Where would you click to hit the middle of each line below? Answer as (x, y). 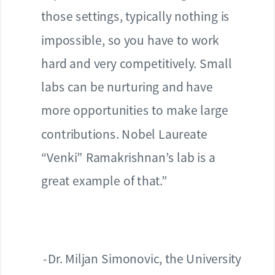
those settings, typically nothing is (135, 16)
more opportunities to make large (134, 110)
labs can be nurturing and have (127, 87)
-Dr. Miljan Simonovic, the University (142, 258)
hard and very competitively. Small (136, 63)
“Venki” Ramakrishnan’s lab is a (128, 157)
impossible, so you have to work (130, 40)
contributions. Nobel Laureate (124, 134)
